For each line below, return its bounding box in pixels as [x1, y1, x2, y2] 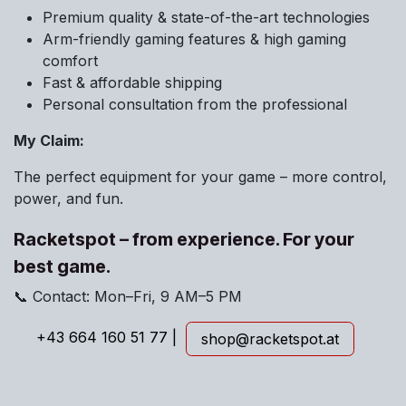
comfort [43, 52, 98, 71]
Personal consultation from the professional [43, 95, 347, 114]
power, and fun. [14, 189, 123, 208]
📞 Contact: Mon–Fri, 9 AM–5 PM [14, 287, 242, 306]
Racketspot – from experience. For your [14, 228, 354, 251]
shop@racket [201, 330, 293, 349]
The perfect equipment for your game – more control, [14, 168, 387, 187]
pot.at [300, 330, 339, 349]
